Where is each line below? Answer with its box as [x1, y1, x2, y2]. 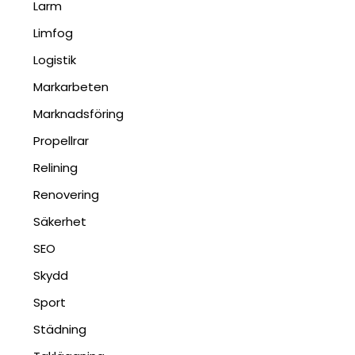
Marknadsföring [33, 105, 124, 122]
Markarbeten [33, 78, 109, 95]
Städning [33, 321, 87, 338]
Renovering [33, 186, 100, 203]
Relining [33, 159, 78, 176]
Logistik [33, 52, 77, 68]
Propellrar [33, 132, 90, 149]
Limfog [33, 25, 74, 41]
